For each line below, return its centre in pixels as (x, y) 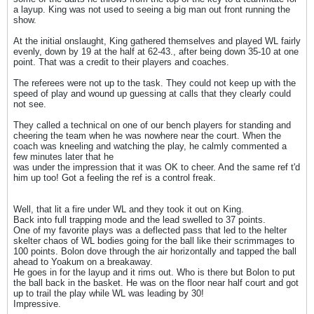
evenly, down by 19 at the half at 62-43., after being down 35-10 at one (156, 52)
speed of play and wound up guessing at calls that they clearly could (152, 94)
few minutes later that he (63, 157)
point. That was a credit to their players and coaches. (121, 62)
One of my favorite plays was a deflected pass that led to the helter (150, 230)
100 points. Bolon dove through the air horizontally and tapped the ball (155, 251)
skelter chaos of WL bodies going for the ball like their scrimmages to (154, 241)
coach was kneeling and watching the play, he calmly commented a (150, 146)
